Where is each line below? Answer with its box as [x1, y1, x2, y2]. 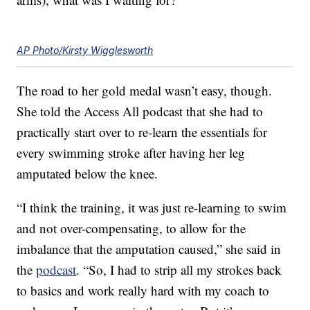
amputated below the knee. [17, 165, 158, 183]
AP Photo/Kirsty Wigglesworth [17, 44, 154, 57]
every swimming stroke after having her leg [17, 144, 246, 162]
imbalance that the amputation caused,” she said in [17, 240, 282, 258]
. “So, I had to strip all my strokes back [76, 261, 282, 279]
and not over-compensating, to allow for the [17, 219, 246, 237]
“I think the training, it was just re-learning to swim [17, 199, 287, 217]
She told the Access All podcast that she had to [17, 102, 264, 120]
